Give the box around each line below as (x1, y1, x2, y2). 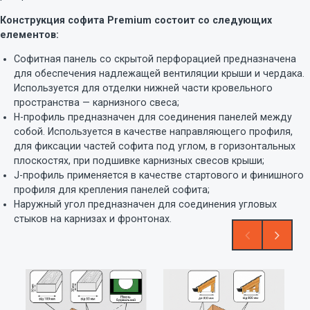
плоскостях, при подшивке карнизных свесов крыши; (14, 154, 264, 166)
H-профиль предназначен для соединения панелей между (14, 111, 292, 122)
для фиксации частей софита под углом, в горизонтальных (14, 140, 295, 152)
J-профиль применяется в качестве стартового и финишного (14, 169, 304, 181)
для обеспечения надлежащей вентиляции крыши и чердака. (14, 67, 304, 79)
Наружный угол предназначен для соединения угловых (14, 198, 277, 210)
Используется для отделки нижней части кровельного (14, 82, 273, 93)
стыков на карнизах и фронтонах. (14, 212, 172, 224)
